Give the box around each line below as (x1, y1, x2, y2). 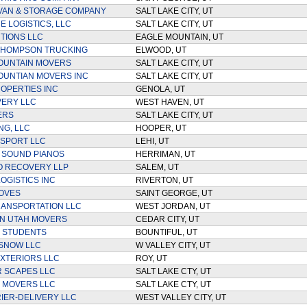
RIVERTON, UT (135, 175, 197, 185)
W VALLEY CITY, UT (135, 241, 214, 250)
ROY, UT (135, 254, 171, 263)
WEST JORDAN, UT (135, 201, 214, 211)
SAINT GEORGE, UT (135, 188, 217, 198)
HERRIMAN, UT (135, 149, 199, 159)
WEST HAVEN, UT (135, 97, 208, 107)
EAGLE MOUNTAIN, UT (135, 32, 228, 42)
